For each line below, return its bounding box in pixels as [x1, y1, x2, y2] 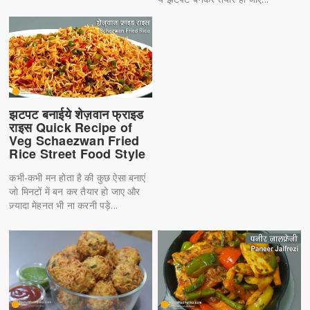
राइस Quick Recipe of [9, 118, 133, 136]
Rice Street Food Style [9, 144, 146, 163]
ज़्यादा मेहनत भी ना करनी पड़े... [9, 198, 118, 212]
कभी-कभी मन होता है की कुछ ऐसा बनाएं [9, 170, 146, 184]
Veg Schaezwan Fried [9, 131, 140, 149]
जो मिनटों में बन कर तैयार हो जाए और [9, 184, 140, 198]
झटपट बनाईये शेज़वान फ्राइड [9, 104, 144, 123]
